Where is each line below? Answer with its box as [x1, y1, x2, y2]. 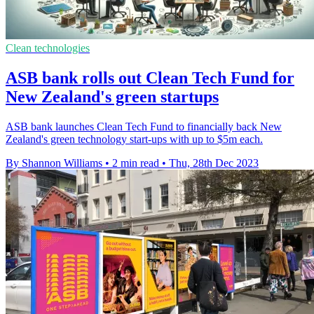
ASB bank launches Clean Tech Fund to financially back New [6, 121, 282, 133]
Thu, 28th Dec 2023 [169, 157, 259, 170]
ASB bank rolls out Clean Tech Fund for [6, 69, 294, 88]
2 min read [112, 157, 159, 170]
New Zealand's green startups [6, 88, 219, 107]
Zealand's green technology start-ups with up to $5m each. [6, 133, 263, 146]
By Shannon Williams [6, 157, 102, 170]
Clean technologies [6, 42, 90, 55]
